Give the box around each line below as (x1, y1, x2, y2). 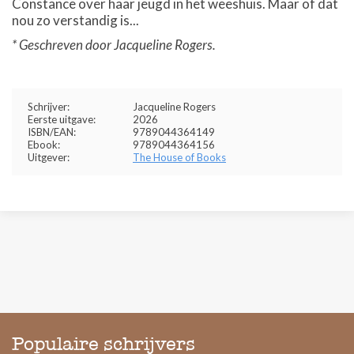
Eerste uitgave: (28, 113, 96, 126)
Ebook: (28, 138, 60, 151)
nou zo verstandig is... (12, 12, 139, 28)
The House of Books (133, 151, 226, 164)
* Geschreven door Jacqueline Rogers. (12, 36, 216, 53)
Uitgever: (28, 151, 70, 164)
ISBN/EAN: (28, 126, 76, 138)
